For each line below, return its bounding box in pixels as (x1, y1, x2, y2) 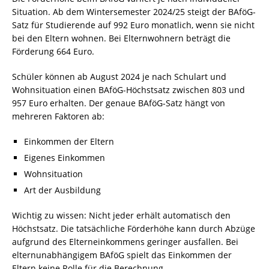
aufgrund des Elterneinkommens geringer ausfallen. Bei (12, 236, 238, 247)
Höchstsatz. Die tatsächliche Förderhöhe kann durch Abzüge (12, 223, 255, 234)
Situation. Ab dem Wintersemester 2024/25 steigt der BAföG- (12, 6, 256, 17)
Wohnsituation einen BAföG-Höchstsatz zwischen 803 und (12, 84, 245, 95)
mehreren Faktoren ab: (12, 110, 104, 122)
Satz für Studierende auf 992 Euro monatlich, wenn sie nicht (12, 19, 255, 31)
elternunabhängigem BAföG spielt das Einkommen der (12, 249, 232, 261)
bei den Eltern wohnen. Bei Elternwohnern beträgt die (12, 32, 231, 44)
